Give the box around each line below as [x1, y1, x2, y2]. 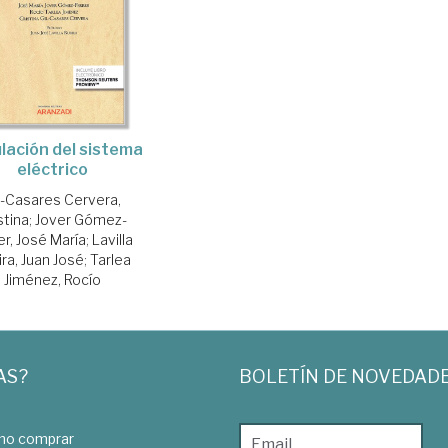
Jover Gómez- [34, 211, 127, 229]
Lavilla [92, 231, 134, 249]
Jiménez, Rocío [3, 271, 101, 289]
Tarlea [90, 251, 132, 269]
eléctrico [16, 160, 88, 180]
